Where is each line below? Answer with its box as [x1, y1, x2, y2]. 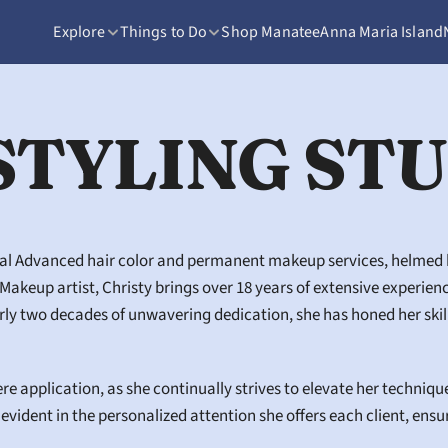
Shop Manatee [221, 20, 321, 43]
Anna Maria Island [320, 20, 444, 43]
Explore [53, 20, 106, 43]
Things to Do [119, 20, 208, 43]
